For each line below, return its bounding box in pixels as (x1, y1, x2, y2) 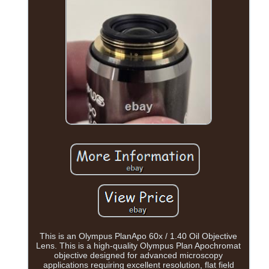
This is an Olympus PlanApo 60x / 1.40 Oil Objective (40, 231, 238, 241)
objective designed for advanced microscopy (54, 250, 223, 261)
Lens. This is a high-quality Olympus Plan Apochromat (36, 241, 241, 251)
